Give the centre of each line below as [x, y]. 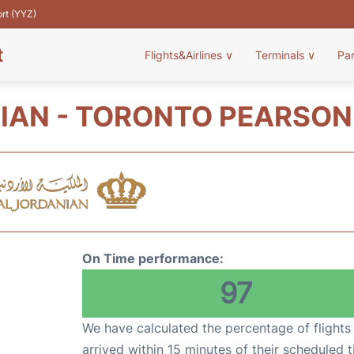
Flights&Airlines [185, 55]
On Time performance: [153, 258]
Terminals [281, 55]
